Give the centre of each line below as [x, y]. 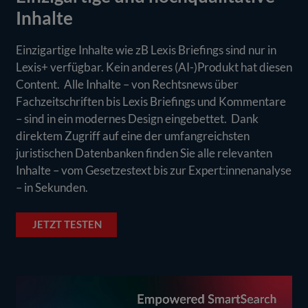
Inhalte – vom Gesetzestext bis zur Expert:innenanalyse [154, 170]
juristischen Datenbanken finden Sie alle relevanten [144, 153]
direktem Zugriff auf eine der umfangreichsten [133, 136]
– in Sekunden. [52, 188]
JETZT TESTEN [67, 225]
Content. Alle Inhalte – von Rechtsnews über [128, 85]
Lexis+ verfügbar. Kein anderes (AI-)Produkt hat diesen [154, 67]
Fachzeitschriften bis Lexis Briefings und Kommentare [151, 102]
